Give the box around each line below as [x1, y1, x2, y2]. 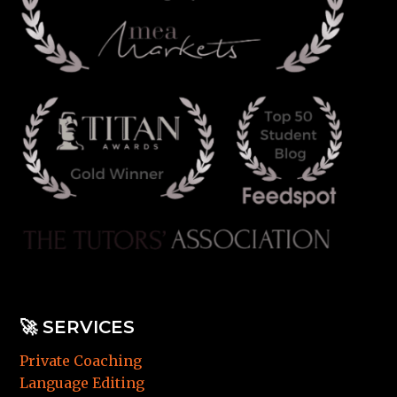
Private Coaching [19, 351, 143, 370]
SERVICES [43, 315, 136, 338]
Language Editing [19, 373, 145, 392]
